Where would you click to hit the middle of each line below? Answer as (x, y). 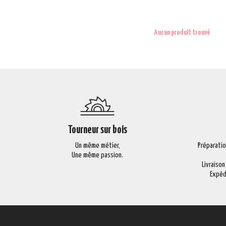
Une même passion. (98, 155)
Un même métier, (97, 146)
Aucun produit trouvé (182, 33)
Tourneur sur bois (97, 130)
